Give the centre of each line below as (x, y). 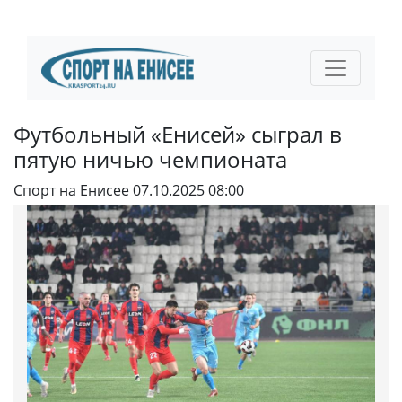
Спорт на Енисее (71, 190)
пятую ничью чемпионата (150, 159)
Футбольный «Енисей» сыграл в (178, 134)
